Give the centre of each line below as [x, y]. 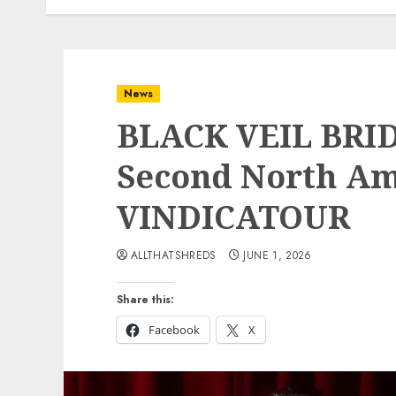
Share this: [145, 300]
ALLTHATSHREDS [174, 255]
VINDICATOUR [233, 217]
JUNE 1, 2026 [278, 255]
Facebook [174, 330]
